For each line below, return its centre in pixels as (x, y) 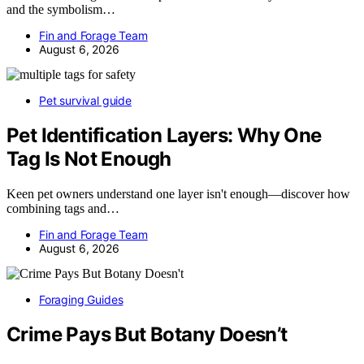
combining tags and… (63, 208)
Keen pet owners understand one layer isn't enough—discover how (178, 193)
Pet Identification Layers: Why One (164, 135)
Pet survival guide (85, 100)
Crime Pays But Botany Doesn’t (147, 334)
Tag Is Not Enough (89, 158)
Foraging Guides (81, 299)
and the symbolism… (61, 9)
